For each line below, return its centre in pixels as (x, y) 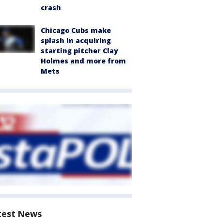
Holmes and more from (83, 61)
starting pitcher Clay (79, 51)
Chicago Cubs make (76, 31)
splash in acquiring (76, 41)
